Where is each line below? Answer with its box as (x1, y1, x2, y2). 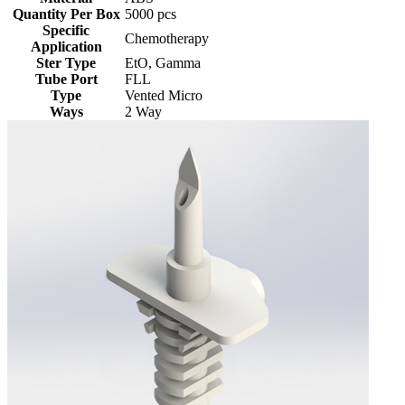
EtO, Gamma (125, 55, 201, 71)
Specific (42, 23, 89, 39)
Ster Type (36, 55, 96, 71)
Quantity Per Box (12, 6, 120, 23)
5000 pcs (125, 6, 176, 23)
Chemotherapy (125, 31, 209, 47)
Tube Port (34, 71, 98, 88)
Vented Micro (125, 88, 202, 104)
